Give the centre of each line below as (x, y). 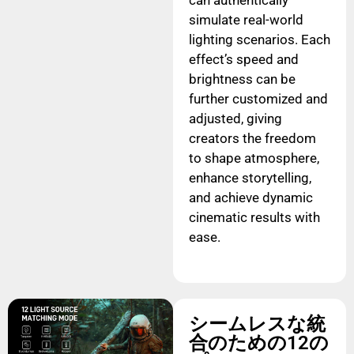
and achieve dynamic (250, 197)
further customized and (258, 98)
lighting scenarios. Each (259, 39)
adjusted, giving (235, 118)
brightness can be (242, 79)
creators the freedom (252, 138)
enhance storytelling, (250, 177)
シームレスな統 (257, 324)
